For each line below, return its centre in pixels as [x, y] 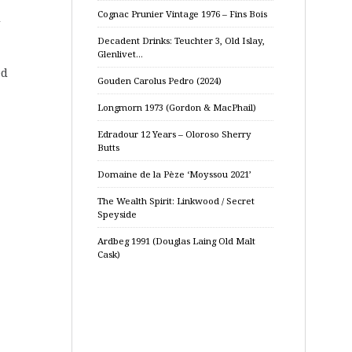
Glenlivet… [120, 54]
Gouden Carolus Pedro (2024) [159, 81]
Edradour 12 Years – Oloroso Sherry [174, 134]
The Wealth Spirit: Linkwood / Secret [176, 201]
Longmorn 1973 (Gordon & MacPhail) [177, 107]
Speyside [117, 214]
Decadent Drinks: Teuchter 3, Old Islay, [181, 40]
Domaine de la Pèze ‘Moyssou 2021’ [174, 174]
